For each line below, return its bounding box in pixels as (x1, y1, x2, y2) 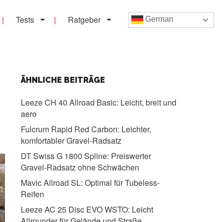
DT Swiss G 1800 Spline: (20, 150, 109, 162)
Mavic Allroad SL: (20, 177, 83, 188)
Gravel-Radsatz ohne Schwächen (20, 162, 139, 173)
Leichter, (119, 123, 151, 135)
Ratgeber (68, 14, 101, 25)
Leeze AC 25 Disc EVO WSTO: (20, 204, 130, 215)
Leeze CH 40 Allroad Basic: (20, 97, 118, 108)
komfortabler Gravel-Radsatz (20, 135, 121, 146)
